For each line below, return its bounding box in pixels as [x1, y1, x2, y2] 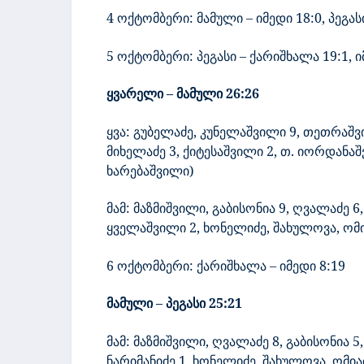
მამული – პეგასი [106, 294, 206, 313]
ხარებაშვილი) [106, 161, 194, 180]
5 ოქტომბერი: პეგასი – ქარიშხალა [106, 46, 319, 65]
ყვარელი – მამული [106, 84, 223, 103]
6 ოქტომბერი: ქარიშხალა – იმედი [106, 256, 316, 275]
